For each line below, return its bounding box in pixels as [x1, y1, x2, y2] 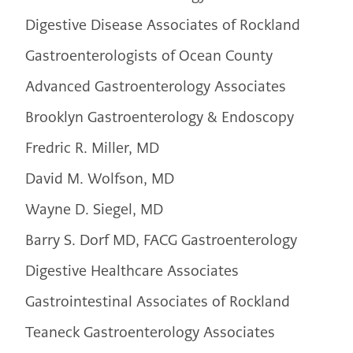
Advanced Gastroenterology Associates [25, 76, 286, 97]
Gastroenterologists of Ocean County [25, 46, 273, 66]
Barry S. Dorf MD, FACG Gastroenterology [25, 230, 297, 251]
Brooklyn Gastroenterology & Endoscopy [25, 107, 294, 128]
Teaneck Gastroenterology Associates [25, 322, 275, 343]
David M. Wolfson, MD [25, 169, 174, 189]
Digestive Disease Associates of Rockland [25, 15, 300, 35]
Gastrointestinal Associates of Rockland [25, 292, 290, 312]
